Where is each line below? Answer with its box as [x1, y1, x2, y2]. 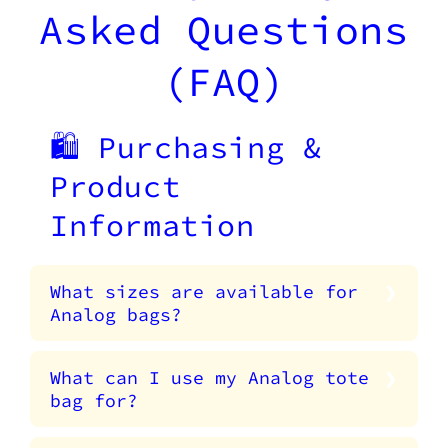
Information [50, 206, 255, 245]
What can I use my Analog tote [50, 366, 369, 390]
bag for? [50, 389, 138, 413]
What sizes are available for [50, 280, 358, 304]
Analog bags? [50, 303, 182, 327]
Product [50, 167, 181, 206]
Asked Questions [39, 5, 409, 56]
